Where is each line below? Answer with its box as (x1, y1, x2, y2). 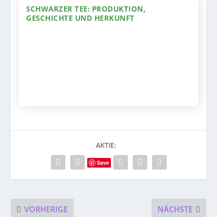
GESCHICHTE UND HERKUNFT (26, 13, 135, 23)
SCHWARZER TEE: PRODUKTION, (26, 4, 146, 14)
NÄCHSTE (157, 203, 193, 215)
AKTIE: (96, 140, 116, 150)
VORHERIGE (24, 203, 68, 215)
